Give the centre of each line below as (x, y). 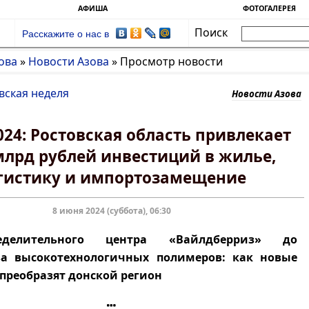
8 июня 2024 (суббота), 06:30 (111, 211)
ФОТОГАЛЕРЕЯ (269, 8)
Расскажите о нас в (66, 34)
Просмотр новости (171, 61)
